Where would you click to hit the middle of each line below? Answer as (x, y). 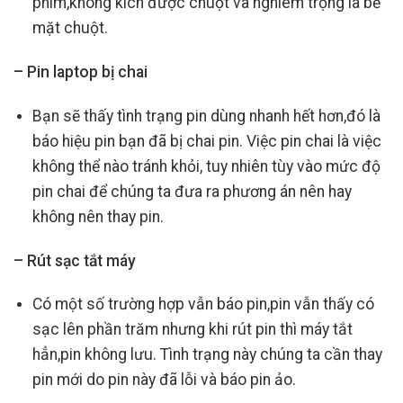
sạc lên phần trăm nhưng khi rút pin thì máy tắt (192, 330)
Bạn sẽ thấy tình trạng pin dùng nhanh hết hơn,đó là (206, 116)
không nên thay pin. (98, 216)
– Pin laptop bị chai (81, 72)
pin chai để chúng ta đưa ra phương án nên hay (192, 191)
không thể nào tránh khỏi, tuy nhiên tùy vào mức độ (206, 166)
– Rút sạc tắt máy (75, 260)
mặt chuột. (70, 28)
